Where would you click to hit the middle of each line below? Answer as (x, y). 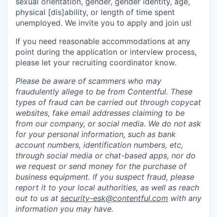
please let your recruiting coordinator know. (96, 62)
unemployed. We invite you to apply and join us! (103, 23)
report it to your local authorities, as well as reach (107, 187)
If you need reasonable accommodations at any (103, 41)
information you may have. (64, 209)
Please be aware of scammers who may (88, 81)
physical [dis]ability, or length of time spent (95, 12)
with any (186, 198)
